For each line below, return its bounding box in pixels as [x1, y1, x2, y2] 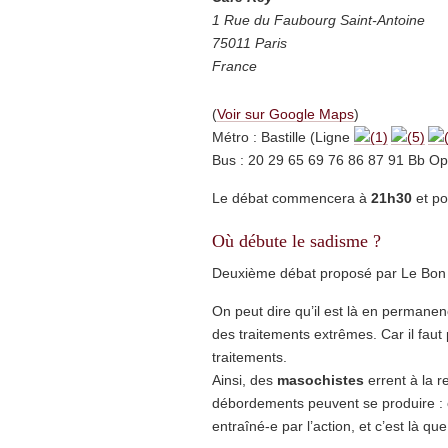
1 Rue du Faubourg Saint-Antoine [212, 12, 425, 28]
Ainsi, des [212, 372, 277, 388]
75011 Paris [212, 35, 287, 51]
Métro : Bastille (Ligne [212, 129, 354, 145]
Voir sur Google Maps [217, 106, 354, 122]
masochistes [277, 372, 364, 388]
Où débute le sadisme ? [212, 231, 381, 251]
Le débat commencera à [212, 190, 371, 206]
